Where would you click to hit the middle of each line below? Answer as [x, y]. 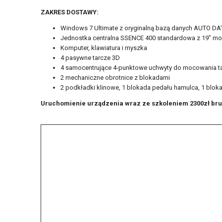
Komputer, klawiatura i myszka [104, 48]
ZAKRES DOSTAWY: [70, 12]
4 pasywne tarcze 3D [90, 58]
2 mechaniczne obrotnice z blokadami [115, 78]
